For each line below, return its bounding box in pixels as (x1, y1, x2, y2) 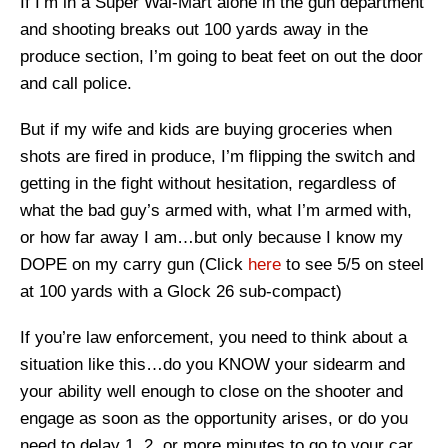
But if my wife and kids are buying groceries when (20, 120, 392, 140)
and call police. (20, 74, 132, 94)
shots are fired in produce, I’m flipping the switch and (20, 147, 415, 167)
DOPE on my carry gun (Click (20, 255, 248, 275)
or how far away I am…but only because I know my (20, 228, 403, 248)
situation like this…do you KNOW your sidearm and (20, 354, 405, 374)
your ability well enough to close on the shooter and (20, 381, 403, 401)
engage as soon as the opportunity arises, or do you (20, 408, 408, 428)
